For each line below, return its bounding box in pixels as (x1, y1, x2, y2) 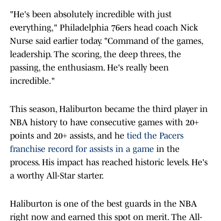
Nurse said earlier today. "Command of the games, (10, 36, 203, 46)
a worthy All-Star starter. (10, 171, 104, 181)
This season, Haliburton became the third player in (10, 104, 208, 114)
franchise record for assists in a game (10, 144, 154, 154)
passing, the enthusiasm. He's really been (10, 63, 169, 73)
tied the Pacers (127, 131, 184, 141)
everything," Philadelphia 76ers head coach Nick (10, 23, 198, 33)
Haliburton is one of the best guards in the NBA (10, 199, 197, 209)
